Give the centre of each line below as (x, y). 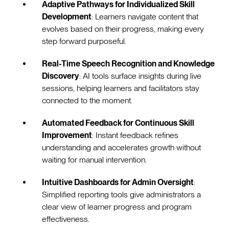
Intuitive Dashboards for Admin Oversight (118, 182)
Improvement (67, 135)
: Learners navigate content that (145, 16)
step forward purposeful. (84, 41)
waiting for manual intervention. (95, 159)
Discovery (61, 76)
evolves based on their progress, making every (123, 29)
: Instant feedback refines (135, 135)
